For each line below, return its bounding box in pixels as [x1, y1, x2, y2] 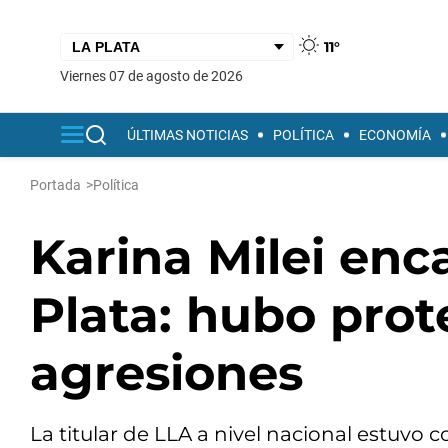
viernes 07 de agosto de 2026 [69, 67, 243, 84]
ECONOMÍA [359, 127, 431, 143]
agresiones [30, 344, 303, 402]
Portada [30, 177, 81, 193]
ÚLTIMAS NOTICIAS [127, 127, 248, 143]
